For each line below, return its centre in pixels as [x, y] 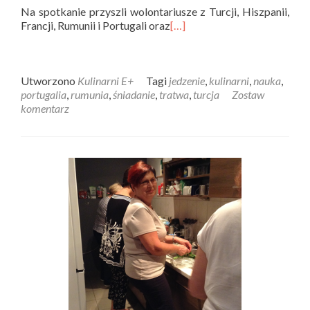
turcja [206, 94]
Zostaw [248, 94]
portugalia [44, 94]
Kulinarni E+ [106, 81]
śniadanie [134, 94]
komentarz [45, 108]
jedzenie [187, 81]
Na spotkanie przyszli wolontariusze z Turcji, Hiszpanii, [155, 11]
